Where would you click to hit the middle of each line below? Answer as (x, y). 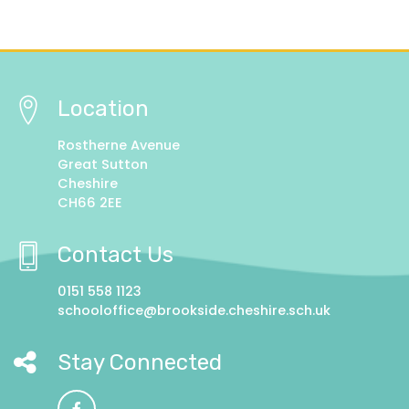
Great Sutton (103, 165)
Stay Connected (140, 363)
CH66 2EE (90, 203)
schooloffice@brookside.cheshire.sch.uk (194, 311)
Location (103, 109)
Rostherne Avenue (119, 146)
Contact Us (115, 255)
